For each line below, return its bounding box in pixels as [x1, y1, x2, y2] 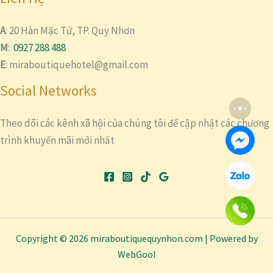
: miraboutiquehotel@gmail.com [5, 58, 148, 71]
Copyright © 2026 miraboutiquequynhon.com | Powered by [15, 232, 258, 244]
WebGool [117, 248, 156, 260]
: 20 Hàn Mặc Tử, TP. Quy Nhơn [5, 24, 135, 37]
